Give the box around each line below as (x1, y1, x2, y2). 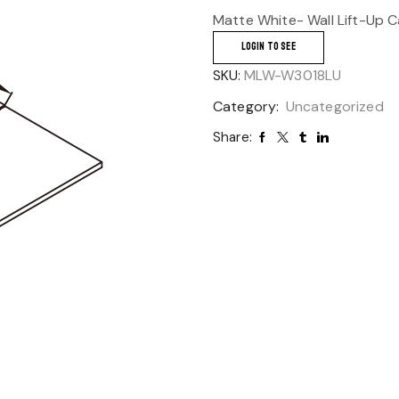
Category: (213, 97, 283, 116)
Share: (213, 128, 252, 146)
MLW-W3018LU (243, 66, 342, 85)
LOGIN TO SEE (240, 39, 296, 53)
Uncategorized (285, 97, 384, 116)
